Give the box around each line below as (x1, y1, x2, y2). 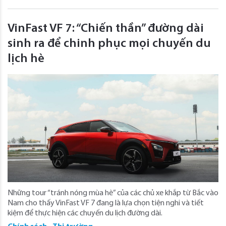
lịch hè (8, 52, 44, 65)
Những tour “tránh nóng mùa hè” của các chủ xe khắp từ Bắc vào (8, 189, 218, 197)
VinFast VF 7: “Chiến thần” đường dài (8, 22, 204, 35)
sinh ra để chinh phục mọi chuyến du (8, 37, 211, 50)
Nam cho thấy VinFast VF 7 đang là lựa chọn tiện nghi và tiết (8, 199, 204, 207)
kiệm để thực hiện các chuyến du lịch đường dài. (8, 209, 162, 217)
